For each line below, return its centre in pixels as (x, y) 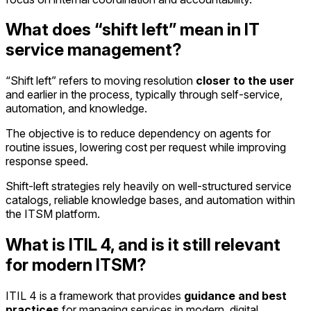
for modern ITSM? (76, 265)
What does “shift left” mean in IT (133, 30)
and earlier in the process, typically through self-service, (144, 95)
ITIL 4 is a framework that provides (95, 296)
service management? (94, 50)
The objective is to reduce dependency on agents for (138, 134)
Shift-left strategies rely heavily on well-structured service (149, 186)
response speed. (47, 161)
